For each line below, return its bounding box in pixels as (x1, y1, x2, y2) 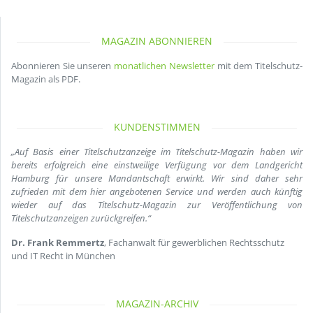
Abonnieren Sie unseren (11, 59, 115, 73)
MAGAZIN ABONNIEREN (101, 34, 212, 48)
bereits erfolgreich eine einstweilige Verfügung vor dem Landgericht (11, 159, 303, 172)
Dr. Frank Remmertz (11, 236, 104, 249)
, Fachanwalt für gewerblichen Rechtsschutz (104, 236, 284, 249)
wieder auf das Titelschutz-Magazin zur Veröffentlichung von (11, 198, 303, 212)
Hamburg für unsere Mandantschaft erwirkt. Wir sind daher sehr (11, 172, 303, 185)
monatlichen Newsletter (114, 59, 214, 73)
